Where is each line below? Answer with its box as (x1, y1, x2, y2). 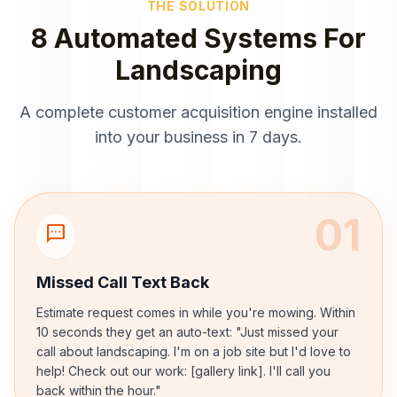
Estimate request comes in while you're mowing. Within (36, 305, 355, 320)
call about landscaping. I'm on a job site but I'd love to (36, 344, 351, 359)
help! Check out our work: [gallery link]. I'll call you (36, 363, 331, 378)
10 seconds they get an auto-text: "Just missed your (36, 324, 339, 339)
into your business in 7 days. (95, 128, 302, 146)
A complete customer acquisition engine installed (19, 103, 378, 121)
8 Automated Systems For (31, 22, 366, 54)
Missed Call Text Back (36, 273, 209, 292)
